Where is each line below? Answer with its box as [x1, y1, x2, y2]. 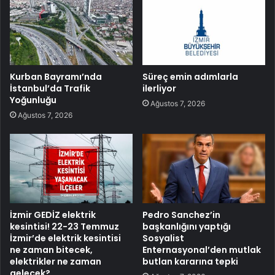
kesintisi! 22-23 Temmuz [10, 220, 119, 233]
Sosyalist [142, 231, 184, 244]
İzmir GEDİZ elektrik [10, 208, 96, 221]
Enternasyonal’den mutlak [142, 243, 261, 256]
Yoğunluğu [10, 93, 56, 106]
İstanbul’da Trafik [10, 82, 90, 95]
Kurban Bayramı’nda [10, 70, 102, 83]
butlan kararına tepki [142, 255, 238, 268]
